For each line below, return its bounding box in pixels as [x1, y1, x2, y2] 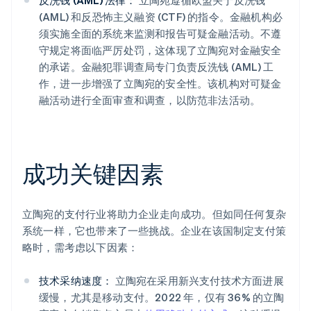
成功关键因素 [22, 158, 164, 189]
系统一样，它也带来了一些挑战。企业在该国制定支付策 [22, 224, 287, 238]
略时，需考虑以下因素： [22, 240, 139, 255]
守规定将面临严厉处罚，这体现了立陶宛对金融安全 [39, 43, 282, 58]
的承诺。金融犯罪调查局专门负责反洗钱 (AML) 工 [39, 60, 274, 74]
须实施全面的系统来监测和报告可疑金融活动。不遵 [39, 26, 282, 41]
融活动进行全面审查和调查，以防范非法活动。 [39, 93, 261, 108]
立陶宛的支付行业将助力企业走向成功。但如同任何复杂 [22, 207, 287, 221]
